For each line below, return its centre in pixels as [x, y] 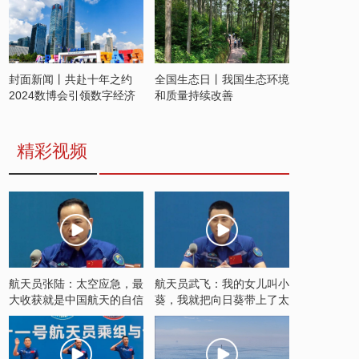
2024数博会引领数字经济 [72, 95]
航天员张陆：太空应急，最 [76, 284]
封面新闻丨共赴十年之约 [71, 79]
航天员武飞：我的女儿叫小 [222, 284]
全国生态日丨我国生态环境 [222, 79]
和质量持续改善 [194, 95]
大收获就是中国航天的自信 [76, 300]
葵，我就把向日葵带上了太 [222, 300]
